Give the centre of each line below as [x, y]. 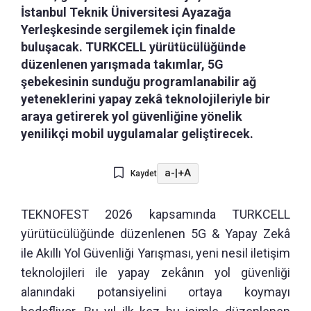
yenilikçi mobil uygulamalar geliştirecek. [137, 133]
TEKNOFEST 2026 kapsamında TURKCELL [155, 214]
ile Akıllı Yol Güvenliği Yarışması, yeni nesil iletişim [155, 253]
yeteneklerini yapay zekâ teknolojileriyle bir [145, 99]
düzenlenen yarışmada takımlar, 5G [122, 64]
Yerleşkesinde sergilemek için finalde [128, 29]
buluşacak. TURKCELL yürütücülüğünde [133, 47]
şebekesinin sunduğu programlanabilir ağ [138, 81]
